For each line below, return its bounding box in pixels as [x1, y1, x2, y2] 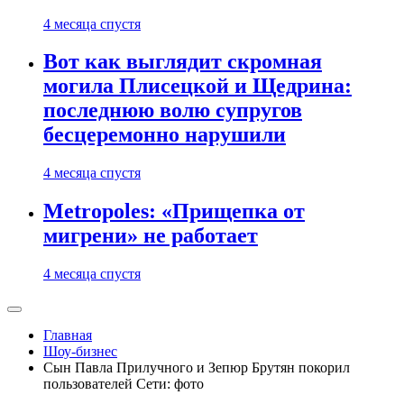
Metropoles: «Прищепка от [43, 199, 305, 224]
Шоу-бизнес [43, 344, 117, 360]
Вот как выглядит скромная [43, 50, 322, 74]
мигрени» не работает [43, 224, 258, 248]
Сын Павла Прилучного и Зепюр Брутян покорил [43, 360, 350, 376]
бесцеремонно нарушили [43, 123, 286, 147]
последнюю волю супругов [43, 98, 302, 123]
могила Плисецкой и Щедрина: [43, 74, 352, 98]
